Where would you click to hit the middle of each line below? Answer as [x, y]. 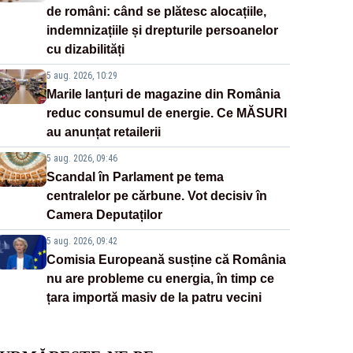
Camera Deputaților [104, 214]
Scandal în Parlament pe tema [135, 176]
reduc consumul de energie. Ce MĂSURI [166, 113]
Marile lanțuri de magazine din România [163, 94]
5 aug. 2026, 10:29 [82, 75]
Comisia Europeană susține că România [166, 259]
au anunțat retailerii [103, 132]
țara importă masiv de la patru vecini [154, 297]
